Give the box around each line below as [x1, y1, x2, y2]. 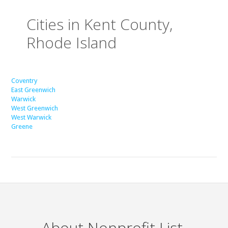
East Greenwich [11, 85, 56, 94]
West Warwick [11, 113, 52, 121]
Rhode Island [26, 32, 117, 53]
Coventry [11, 76, 38, 84]
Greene [11, 122, 33, 130]
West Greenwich [11, 104, 59, 112]
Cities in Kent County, [26, 13, 173, 35]
